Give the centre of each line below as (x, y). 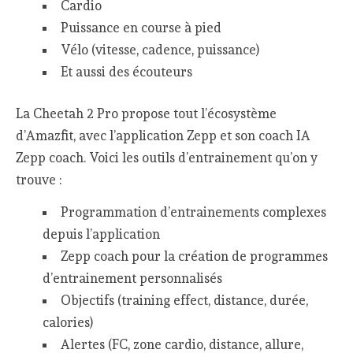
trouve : (39, 180)
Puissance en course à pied (141, 27)
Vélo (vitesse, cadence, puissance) (160, 49)
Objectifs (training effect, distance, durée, (184, 300)
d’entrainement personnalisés (132, 278)
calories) (67, 322)
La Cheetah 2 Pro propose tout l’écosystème (147, 114)
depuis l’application (101, 234)
